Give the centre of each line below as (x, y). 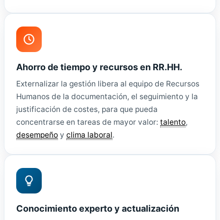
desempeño (37, 135)
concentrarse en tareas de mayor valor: (88, 122)
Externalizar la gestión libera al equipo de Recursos (108, 83)
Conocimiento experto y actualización (98, 208)
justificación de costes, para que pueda (87, 109)
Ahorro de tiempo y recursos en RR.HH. (99, 67)
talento (173, 122)
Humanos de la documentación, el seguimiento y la (107, 96)
